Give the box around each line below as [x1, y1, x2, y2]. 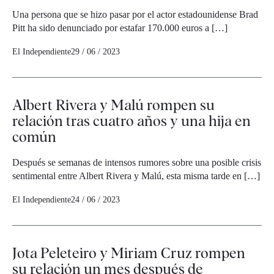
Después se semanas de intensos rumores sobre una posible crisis [12, 157, 261, 168]
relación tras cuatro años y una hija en [12, 112, 251, 130]
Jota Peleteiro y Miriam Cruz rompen [12, 244, 245, 262]
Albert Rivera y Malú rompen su [12, 96, 215, 114]
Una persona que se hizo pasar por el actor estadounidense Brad [12, 9, 258, 20]
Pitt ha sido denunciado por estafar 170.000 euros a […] [12, 23, 228, 33]
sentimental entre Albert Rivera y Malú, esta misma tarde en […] [12, 171, 260, 181]
